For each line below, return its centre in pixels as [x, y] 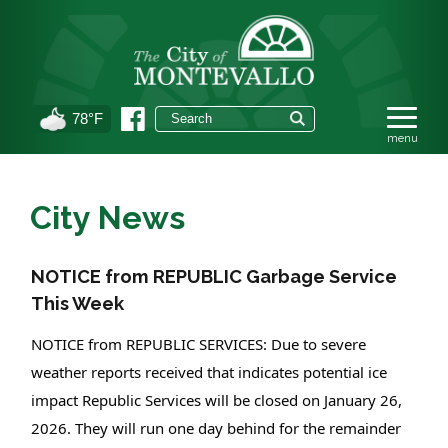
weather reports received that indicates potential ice [209, 372]
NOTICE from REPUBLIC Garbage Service [214, 277]
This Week [77, 304]
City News [107, 218]
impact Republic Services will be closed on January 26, [216, 400]
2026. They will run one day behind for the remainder [216, 428]
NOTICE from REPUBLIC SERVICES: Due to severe [198, 344]
